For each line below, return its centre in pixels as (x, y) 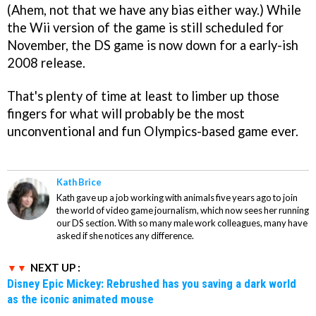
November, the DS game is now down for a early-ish (153, 45)
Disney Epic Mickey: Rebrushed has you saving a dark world (152, 283)
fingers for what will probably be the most (126, 113)
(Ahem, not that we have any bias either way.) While (154, 10)
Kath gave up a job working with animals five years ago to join (177, 197)
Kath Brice (79, 182)
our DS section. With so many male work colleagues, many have (182, 223)
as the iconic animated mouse (80, 299)
